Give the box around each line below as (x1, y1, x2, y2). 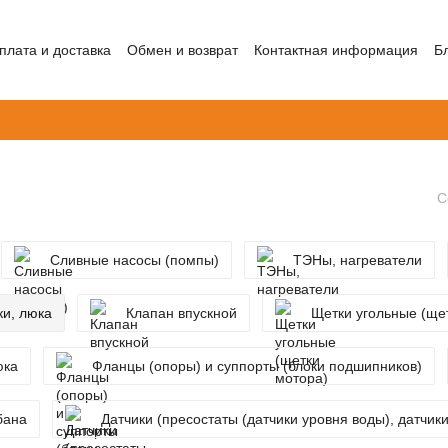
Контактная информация (254, 41, 418, 58)
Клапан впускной (126, 305, 237, 321)
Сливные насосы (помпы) (50, 252, 219, 268)
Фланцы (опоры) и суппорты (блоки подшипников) (92, 358, 422, 374)
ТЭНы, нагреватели (293, 252, 422, 268)
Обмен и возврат (127, 41, 238, 58)
